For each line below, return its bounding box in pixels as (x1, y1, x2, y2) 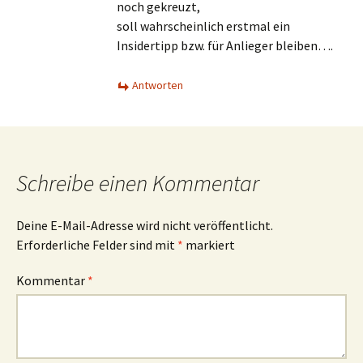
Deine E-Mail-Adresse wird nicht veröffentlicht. (16, 217, 273, 233)
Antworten (132, 78, 183, 92)
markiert (183, 237, 235, 253)
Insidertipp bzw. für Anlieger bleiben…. (117, 37, 333, 53)
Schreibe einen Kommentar (16, 169, 259, 198)
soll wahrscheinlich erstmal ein (117, 18, 290, 34)
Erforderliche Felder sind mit (16, 237, 177, 253)
